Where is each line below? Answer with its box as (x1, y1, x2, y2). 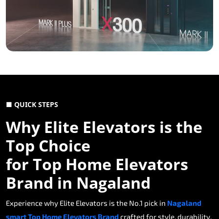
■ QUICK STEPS (6, 100, 58, 109)
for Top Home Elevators (6, 153, 188, 175)
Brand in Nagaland (6, 172, 151, 194)
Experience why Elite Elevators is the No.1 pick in (6, 198, 167, 208)
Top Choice (6, 135, 90, 156)
